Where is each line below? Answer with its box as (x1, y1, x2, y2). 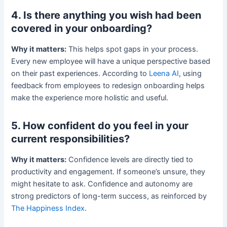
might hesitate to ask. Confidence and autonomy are (11, 179, 193, 188)
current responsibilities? (11, 132, 130, 145)
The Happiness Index (11, 203, 85, 213)
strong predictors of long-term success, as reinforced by (11, 191, 207, 201)
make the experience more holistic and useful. (11, 93, 169, 102)
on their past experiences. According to (11, 68, 147, 78)
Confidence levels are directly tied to (66, 155, 194, 164)
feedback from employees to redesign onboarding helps (11, 81, 205, 90)
